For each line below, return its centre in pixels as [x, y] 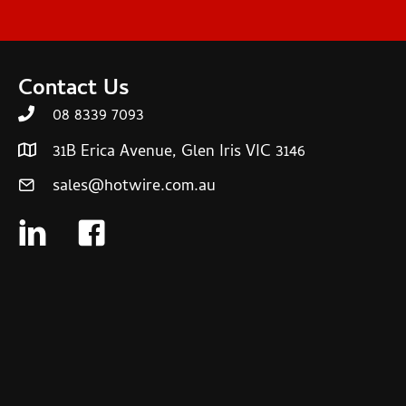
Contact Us [73, 90]
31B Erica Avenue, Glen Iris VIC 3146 [179, 153]
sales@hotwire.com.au [134, 188]
